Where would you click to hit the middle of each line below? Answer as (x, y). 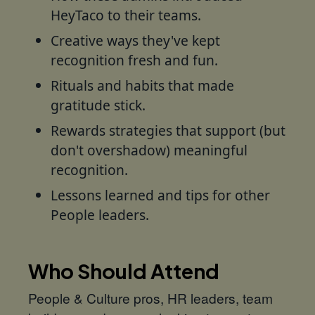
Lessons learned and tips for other (160, 195)
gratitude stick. (98, 105)
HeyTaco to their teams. (126, 15)
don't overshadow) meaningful (149, 150)
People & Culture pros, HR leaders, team (150, 298)
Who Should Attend (124, 271)
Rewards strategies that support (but (168, 131)
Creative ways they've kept (135, 41)
